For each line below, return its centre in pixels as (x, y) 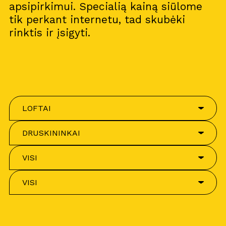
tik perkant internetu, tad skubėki (97, 19)
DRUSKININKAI (51, 133)
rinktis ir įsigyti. (49, 33)
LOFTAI (36, 108)
